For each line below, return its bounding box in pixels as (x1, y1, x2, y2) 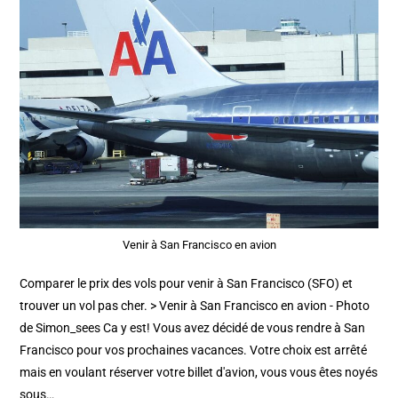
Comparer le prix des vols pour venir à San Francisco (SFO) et (20, 275, 354, 291)
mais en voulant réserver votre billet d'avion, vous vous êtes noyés (20, 364, 378, 379)
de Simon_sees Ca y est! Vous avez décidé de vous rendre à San (20, 320, 366, 335)
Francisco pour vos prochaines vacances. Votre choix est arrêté (20, 342, 368, 357)
